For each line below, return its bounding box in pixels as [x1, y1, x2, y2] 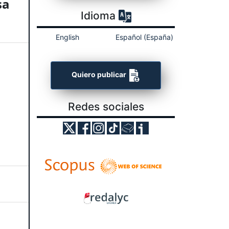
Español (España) [115, 32, 173, 41]
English [56, 32, 79, 41]
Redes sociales [67, 100, 144, 113]
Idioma [80, 9, 119, 22]
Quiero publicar [71, 70, 128, 79]
